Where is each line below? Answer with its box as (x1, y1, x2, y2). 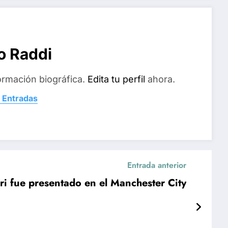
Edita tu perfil (88, 74, 145, 85)
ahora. (145, 74, 175, 85)
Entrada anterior (127, 159, 186, 171)
